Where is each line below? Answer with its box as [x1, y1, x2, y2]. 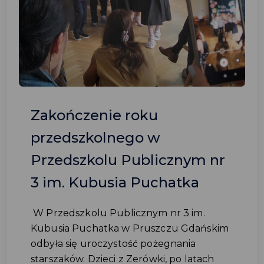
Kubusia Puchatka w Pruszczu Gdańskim [31, 223, 229, 234]
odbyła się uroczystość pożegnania [31, 238, 196, 249]
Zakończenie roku [31, 107, 158, 124]
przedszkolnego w [31, 129, 160, 146]
